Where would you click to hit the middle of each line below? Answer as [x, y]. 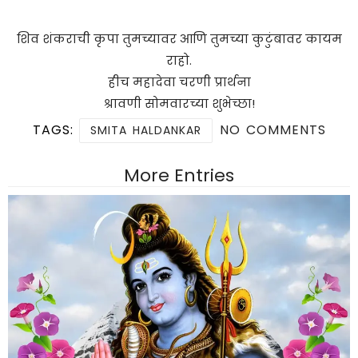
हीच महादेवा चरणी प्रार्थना [179, 82]
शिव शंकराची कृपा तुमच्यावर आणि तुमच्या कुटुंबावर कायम [179, 38]
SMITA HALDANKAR [145, 130]
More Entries [179, 175]
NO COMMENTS [272, 129]
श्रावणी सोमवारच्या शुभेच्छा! [179, 103]
